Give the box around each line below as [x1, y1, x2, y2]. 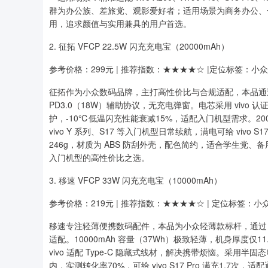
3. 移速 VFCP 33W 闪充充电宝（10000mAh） [49, 174, 222, 186]
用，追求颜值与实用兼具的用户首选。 [49, 17, 191, 29]
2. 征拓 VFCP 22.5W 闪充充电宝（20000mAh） [49, 40, 229, 52]
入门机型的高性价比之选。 [49, 151, 150, 163]
